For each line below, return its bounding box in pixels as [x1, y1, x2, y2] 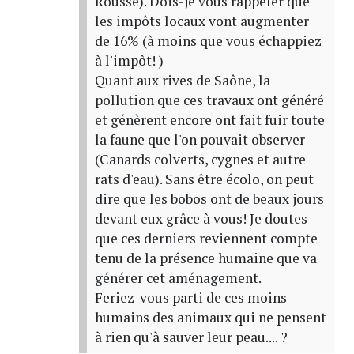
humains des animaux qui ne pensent [94, 307, 326, 326]
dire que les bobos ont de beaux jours [94, 189, 324, 208]
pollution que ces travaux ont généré [94, 90, 324, 109]
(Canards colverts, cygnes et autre [94, 149, 306, 168]
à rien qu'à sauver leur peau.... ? [94, 327, 288, 346]
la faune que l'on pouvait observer [94, 130, 305, 149]
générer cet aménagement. [94, 268, 262, 287]
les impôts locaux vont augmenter [94, 11, 309, 30]
